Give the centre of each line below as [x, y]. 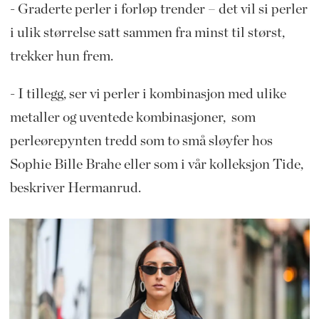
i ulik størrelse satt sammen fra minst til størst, [147, 33]
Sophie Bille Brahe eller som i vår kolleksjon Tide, [156, 165]
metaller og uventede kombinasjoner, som [132, 118]
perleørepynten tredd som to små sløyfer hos [141, 141]
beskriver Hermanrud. [75, 188]
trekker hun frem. [61, 57]
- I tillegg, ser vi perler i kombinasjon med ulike [148, 94]
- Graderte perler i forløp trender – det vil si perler [158, 10]
